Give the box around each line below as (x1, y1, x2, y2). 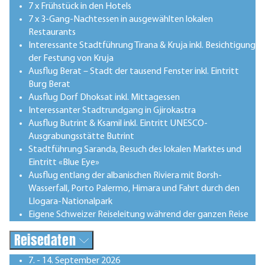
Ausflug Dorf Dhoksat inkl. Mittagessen (28, 92, 180, 102)
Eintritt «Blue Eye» (28, 157, 99, 167)
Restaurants (28, 27, 76, 37)
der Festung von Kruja (28, 53, 114, 63)
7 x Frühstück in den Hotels (28, 1, 131, 11)
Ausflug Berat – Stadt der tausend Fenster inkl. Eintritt (28, 66, 239, 76)
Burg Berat (28, 79, 70, 89)
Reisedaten (14, 230, 80, 250)
